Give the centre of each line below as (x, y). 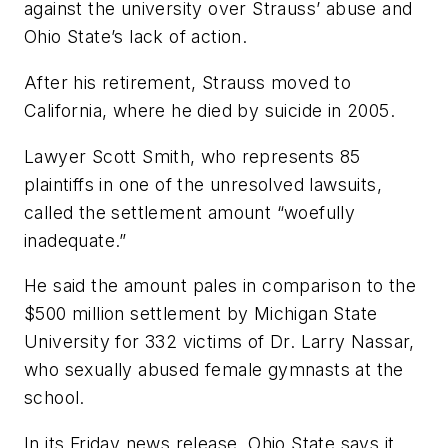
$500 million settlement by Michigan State (201, 314)
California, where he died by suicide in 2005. (209, 110)
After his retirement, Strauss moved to (188, 82)
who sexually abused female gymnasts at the (214, 370)
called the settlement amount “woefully (190, 212)
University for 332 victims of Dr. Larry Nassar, (219, 342)
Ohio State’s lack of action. (136, 37)
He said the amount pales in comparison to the (220, 286)
